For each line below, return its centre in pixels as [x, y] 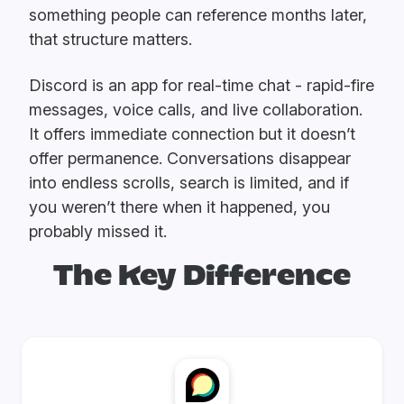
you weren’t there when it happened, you [179, 207]
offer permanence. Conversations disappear [190, 158]
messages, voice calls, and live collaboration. [196, 109]
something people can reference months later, [198, 14]
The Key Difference [202, 277]
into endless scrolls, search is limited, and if [189, 182]
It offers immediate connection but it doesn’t [192, 133]
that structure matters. [110, 39]
